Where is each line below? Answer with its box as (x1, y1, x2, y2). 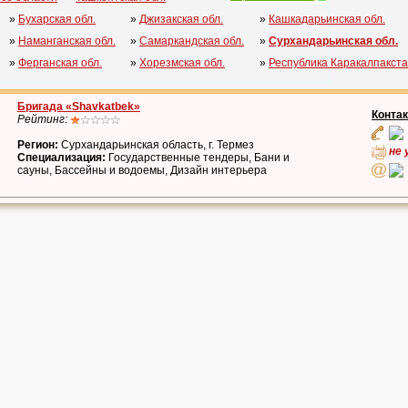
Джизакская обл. (139, 13, 223, 25)
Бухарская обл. (18, 13, 96, 25)
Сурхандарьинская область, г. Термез (58, 138, 254, 151)
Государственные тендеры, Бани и (106, 151, 290, 164)
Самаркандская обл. (139, 35, 244, 47)
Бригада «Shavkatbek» (17, 100, 140, 113)
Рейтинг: (17, 113, 70, 126)
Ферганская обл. (18, 56, 102, 69)
